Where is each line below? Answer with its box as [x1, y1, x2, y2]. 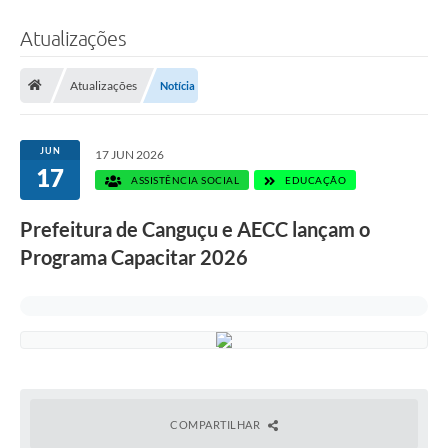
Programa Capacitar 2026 [20, 245, 248, 270]
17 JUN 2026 [95, 147, 164, 163]
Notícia [160, 79, 195, 93]
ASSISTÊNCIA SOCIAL [128, 174, 239, 187]
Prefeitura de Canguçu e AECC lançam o [20, 217, 370, 242]
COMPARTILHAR [170, 418, 263, 432]
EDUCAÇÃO [282, 174, 346, 187]
